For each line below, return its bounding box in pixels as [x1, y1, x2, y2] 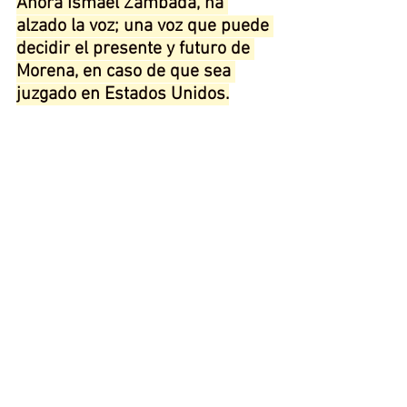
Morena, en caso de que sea [16, 61, 235, 83]
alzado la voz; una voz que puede [16, 15, 273, 37]
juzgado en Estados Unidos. [16, 84, 229, 105]
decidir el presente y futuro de [16, 38, 254, 60]
